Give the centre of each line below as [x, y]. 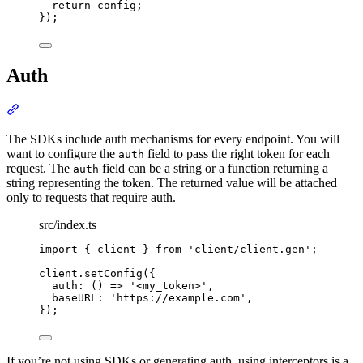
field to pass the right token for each [237, 154]
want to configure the [62, 154]
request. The [40, 169]
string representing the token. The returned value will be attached [172, 183]
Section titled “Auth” [72, 109]
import [58, 250]
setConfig [113, 274]
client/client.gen [250, 250]
